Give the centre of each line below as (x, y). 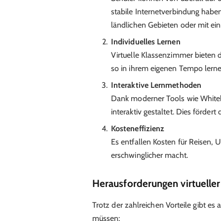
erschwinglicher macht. (149, 155)
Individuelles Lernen (146, 42)
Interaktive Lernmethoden (156, 85)
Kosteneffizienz (138, 129)
